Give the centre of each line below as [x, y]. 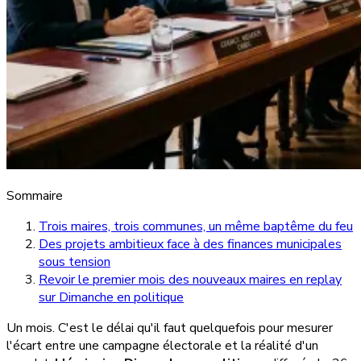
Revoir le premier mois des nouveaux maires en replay [190, 279]
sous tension [75, 261]
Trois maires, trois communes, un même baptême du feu [196, 226]
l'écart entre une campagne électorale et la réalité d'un [162, 345]
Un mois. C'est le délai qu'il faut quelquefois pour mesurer [170, 328]
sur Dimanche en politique [111, 297]
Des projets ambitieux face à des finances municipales [190, 244]
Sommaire [35, 195]
